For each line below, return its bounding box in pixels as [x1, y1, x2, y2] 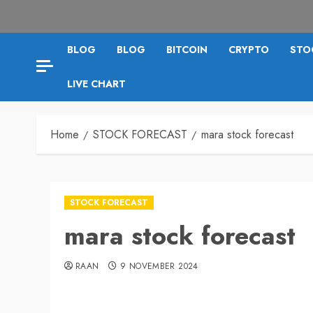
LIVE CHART [67, 76, 126, 91]
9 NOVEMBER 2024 [120, 259, 198, 272]
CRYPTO [228, 42, 269, 57]
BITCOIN [166, 42, 208, 57]
